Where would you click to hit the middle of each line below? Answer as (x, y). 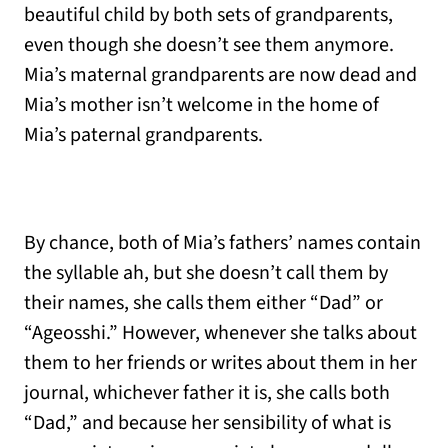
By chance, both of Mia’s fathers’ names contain (222, 243)
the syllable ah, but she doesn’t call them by (206, 273)
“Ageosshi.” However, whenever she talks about (220, 333)
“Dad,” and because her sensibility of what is (207, 423)
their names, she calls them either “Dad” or (203, 303)
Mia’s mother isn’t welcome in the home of (201, 105)
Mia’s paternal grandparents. (143, 135)
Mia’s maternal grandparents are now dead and (220, 75)
